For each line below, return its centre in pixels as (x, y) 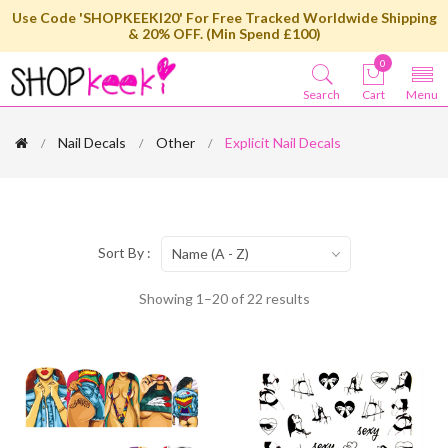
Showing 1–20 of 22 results (224, 298)
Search (321, 94)
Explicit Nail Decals (283, 142)
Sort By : (124, 252)
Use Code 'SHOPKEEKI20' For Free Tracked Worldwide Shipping (224, 17)
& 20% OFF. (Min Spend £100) (224, 33)
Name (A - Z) (210, 253)
